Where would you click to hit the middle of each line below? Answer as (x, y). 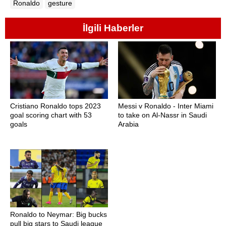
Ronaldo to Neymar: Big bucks (59, 215)
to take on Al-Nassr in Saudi (162, 115)
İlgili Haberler (113, 28)
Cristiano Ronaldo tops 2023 (55, 106)
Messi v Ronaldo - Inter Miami (166, 106)
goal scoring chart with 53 (51, 115)
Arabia (128, 124)
